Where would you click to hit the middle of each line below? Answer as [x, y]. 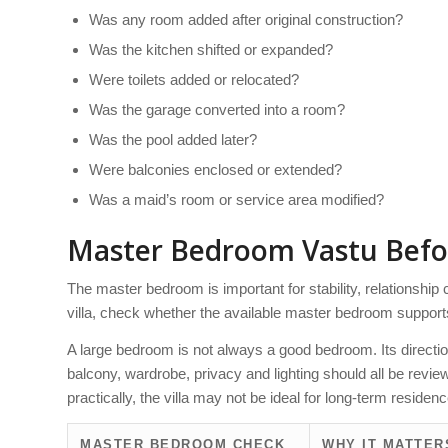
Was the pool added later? [173, 139]
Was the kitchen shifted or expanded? [211, 49]
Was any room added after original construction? [246, 19]
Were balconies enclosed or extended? [215, 169]
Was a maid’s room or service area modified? [236, 199]
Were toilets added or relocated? [194, 79]
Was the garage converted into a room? [217, 109]
